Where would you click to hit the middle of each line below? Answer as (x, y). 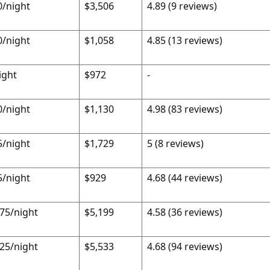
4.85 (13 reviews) (184, 40)
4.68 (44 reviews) (184, 178)
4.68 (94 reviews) (184, 246)
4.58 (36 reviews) (184, 212)
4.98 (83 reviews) (184, 109)
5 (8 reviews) (175, 143)
